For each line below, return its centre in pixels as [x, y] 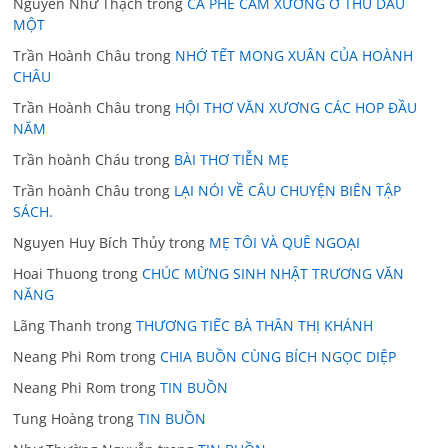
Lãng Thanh [53, 325]
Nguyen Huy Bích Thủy [89, 242]
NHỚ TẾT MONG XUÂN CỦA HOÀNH [294, 55]
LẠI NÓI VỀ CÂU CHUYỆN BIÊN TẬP [288, 190]
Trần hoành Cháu [72, 159]
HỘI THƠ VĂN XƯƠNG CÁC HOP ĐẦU [296, 107]
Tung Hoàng [54, 418]
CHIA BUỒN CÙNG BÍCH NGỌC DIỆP [278, 356]
